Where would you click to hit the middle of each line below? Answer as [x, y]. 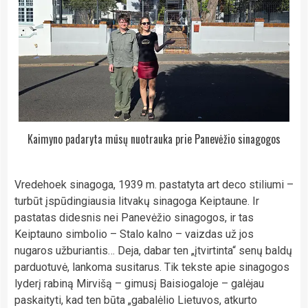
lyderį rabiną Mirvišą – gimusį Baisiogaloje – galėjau [139, 283]
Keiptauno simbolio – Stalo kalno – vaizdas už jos [134, 234]
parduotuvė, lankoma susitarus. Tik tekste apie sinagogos [152, 267]
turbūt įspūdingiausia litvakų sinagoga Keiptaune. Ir [137, 201]
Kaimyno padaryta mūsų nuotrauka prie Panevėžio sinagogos [154, 139]
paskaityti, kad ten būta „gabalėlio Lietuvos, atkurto [136, 300]
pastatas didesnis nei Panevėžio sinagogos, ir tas [134, 217]
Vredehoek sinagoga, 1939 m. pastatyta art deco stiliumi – [154, 184]
